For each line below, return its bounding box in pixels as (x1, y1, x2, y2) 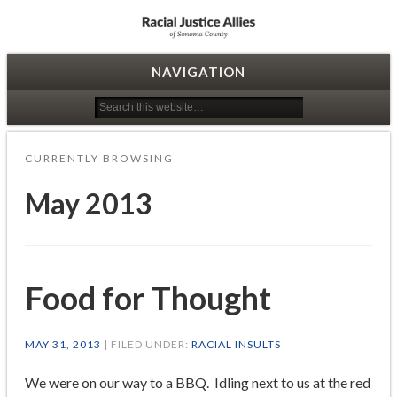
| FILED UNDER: (100, 337, 191, 351)
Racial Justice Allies (6, 20, 228, 51)
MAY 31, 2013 (24, 337, 101, 351)
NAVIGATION (152, 64, 245, 81)
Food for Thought (24, 277, 271, 317)
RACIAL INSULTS (191, 337, 281, 351)
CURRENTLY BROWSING (24, 152, 174, 166)
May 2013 (24, 186, 152, 222)
